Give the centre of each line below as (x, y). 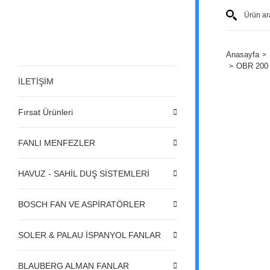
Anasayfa (243, 55)
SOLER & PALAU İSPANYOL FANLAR (89, 235)
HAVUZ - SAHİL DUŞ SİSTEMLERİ (84, 173)
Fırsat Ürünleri (46, 112)
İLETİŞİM (36, 81)
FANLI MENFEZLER (57, 143)
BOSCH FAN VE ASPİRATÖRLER (82, 204)
